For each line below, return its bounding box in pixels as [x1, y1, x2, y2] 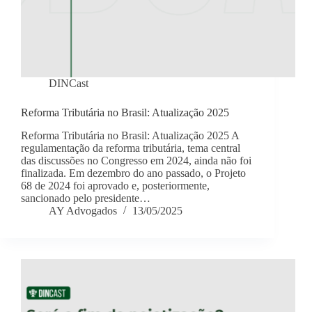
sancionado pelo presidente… [21, 192, 150, 205]
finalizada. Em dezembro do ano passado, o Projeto [21, 167, 246, 180]
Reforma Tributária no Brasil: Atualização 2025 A [21, 130, 239, 142]
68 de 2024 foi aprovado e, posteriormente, [21, 180, 210, 192]
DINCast [49, 77, 88, 90]
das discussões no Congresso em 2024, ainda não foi [21, 155, 251, 167]
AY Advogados [49, 205, 117, 217]
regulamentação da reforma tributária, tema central [21, 142, 240, 155]
